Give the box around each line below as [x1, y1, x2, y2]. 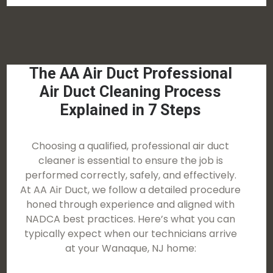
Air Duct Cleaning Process [40, 83, 222, 101]
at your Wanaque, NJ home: [65, 241, 196, 255]
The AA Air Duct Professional [29, 65, 232, 82]
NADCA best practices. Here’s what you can [26, 212, 236, 226]
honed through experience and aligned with [26, 197, 235, 211]
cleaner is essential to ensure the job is [38, 154, 223, 168]
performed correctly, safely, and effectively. [24, 168, 236, 182]
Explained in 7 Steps [60, 101, 202, 119]
